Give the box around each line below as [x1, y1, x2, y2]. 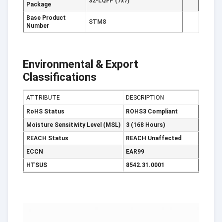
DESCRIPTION [126, 94, 164, 101]
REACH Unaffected [126, 135, 181, 142]
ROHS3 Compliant [126, 108, 178, 115]
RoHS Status [26, 108, 64, 115]
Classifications [23, 71, 97, 83]
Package [26, 1, 51, 8]
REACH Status [26, 135, 68, 142]
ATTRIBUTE [26, 94, 60, 101]
